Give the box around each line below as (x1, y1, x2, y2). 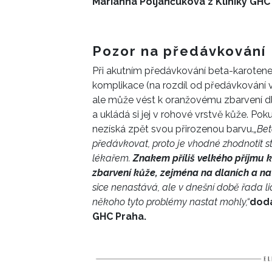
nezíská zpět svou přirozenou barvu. (92, 123, 254, 135)
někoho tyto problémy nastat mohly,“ (92, 196, 250, 208)
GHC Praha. (92, 211, 149, 223)
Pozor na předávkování (92, 43, 266, 59)
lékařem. (92, 152, 133, 165)
